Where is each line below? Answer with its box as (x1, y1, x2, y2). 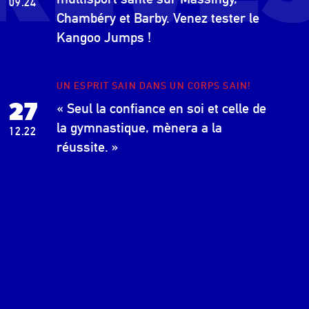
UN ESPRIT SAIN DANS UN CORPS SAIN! (57, 80, 252, 91)
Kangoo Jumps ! (57, 29, 151, 46)
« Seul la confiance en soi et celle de (57, 100, 266, 117)
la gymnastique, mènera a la (57, 119, 222, 136)
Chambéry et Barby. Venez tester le (57, 10, 259, 26)
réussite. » (57, 139, 119, 155)
